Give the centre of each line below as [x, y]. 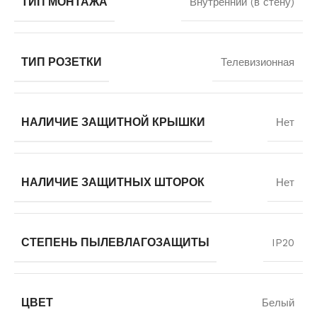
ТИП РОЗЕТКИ [62, 62]
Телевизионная [258, 62]
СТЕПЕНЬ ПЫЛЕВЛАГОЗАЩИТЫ [115, 242]
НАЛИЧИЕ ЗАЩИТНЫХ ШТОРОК [113, 182]
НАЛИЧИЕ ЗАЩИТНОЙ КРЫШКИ [113, 122]
